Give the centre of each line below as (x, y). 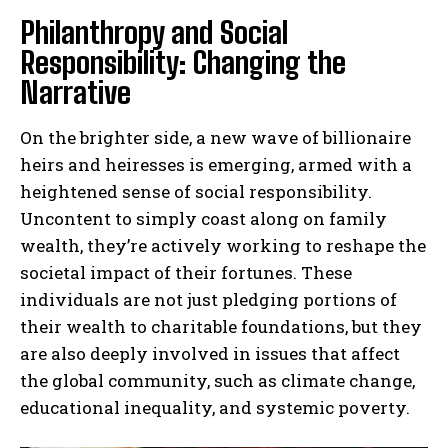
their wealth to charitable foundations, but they (221, 326)
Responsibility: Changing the (183, 61)
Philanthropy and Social (154, 31)
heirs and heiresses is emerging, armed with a (216, 164)
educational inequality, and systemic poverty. (215, 407)
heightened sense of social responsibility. (196, 191)
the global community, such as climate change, (217, 380)
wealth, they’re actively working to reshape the (223, 245)
